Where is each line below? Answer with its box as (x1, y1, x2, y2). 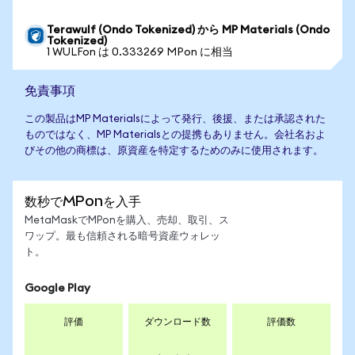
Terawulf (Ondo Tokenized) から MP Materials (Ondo (47, 25, 330, 36)
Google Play (25, 283, 90, 294)
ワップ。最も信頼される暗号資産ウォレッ (25, 231, 220, 242)
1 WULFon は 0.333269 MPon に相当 (47, 47, 233, 58)
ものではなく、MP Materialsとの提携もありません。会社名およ (25, 130, 326, 140)
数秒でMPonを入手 (25, 193, 141, 209)
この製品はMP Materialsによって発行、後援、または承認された (25, 114, 326, 124)
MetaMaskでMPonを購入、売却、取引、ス (25, 216, 229, 226)
